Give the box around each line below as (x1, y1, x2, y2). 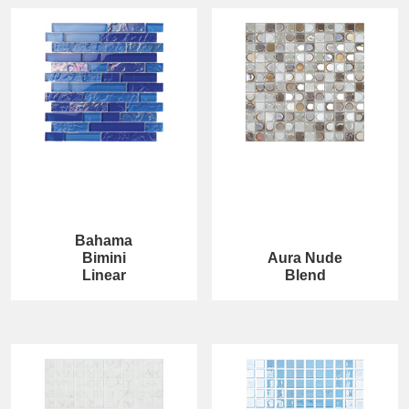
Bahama (75, 233, 133, 249)
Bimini (81, 250, 126, 267)
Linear (81, 267, 126, 284)
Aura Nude (267, 250, 343, 267)
